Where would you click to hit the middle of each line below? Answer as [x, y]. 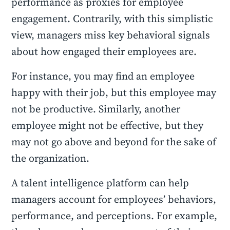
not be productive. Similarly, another [96, 109]
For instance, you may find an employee [103, 76]
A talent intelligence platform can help [100, 183]
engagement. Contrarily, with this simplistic [112, 18]
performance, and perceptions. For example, [114, 216]
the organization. [51, 158]
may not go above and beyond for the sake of [114, 142]
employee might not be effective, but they [108, 125]
